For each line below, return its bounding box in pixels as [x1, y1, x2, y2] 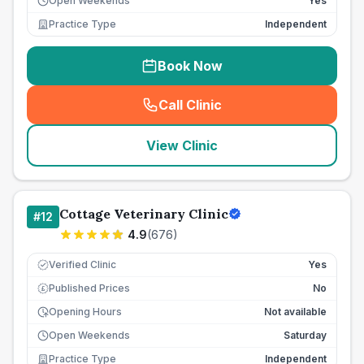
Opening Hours [49, 305, 122, 318]
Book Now [158, 58, 223, 74]
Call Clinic [158, 97, 222, 113]
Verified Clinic [49, 258, 116, 271]
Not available [264, 305, 327, 318]
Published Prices [49, 282, 130, 294]
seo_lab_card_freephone [185, 105, 348, 122]
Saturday [284, 329, 327, 341]
